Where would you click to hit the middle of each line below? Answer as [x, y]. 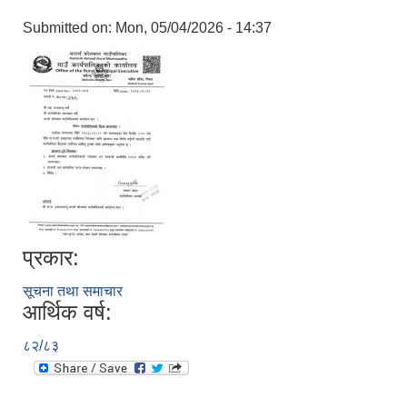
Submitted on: [69, 28]
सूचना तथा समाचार [73, 291]
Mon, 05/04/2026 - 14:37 [194, 28]
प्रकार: [51, 258]
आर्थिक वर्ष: [67, 312]
